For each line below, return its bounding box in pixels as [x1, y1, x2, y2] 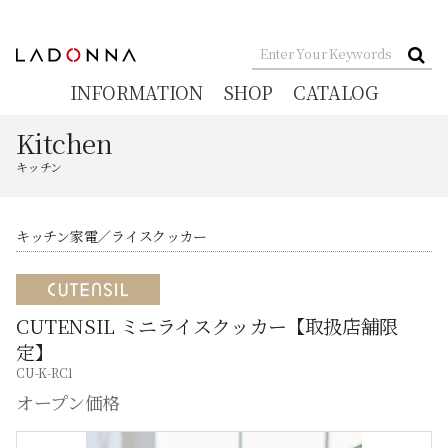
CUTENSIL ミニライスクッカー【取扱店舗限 [16, 311, 398, 339]
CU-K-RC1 [16, 363, 74, 381]
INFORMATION [70, 79, 203, 105]
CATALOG [293, 79, 378, 105]
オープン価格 [16, 388, 120, 415]
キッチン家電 [16, 225, 98, 246]
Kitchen [16, 123, 113, 161]
